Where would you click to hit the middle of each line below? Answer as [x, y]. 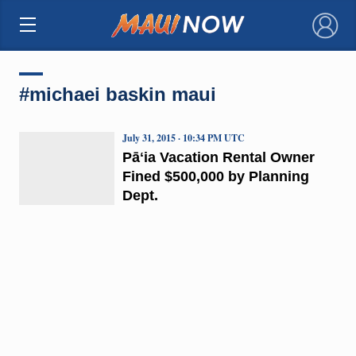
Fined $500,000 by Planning [215, 176]
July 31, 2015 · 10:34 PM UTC [183, 137]
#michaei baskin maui [117, 94]
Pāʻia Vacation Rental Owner [218, 157]
